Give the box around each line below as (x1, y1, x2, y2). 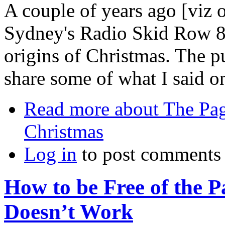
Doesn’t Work (4, 200, 133, 224)
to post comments (77, 143, 221, 165)
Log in (24, 143, 77, 165)
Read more (24, 97, 109, 120)
